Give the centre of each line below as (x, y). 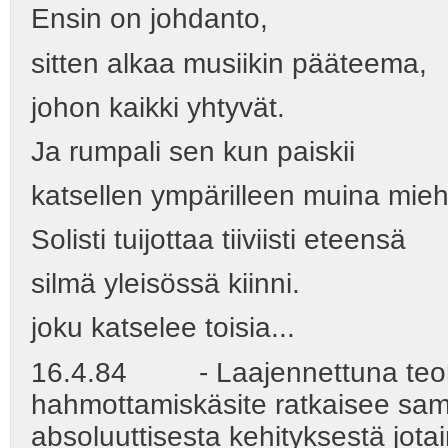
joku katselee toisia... (163, 328)
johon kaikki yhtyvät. (158, 107)
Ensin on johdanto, (149, 19)
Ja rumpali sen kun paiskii (193, 151)
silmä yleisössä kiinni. (165, 284)
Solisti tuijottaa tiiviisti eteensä (218, 240)
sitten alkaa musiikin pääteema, (229, 63)
